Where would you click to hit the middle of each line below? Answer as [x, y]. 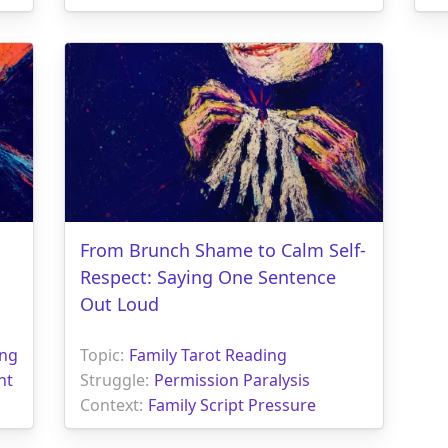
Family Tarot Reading [208, 354]
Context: [111, 404]
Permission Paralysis [232, 379]
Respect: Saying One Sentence [208, 276]
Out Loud [119, 303]
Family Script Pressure [232, 404]
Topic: [102, 354]
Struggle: [114, 379]
